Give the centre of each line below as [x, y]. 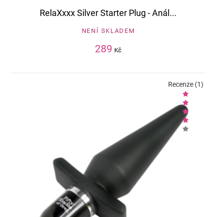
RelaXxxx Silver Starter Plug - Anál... [108, 13]
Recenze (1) [186, 85]
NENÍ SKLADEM [108, 31]
